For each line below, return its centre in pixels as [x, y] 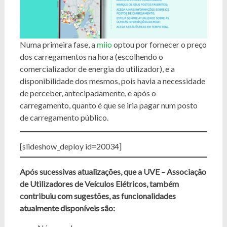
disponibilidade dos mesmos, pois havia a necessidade [112, 81]
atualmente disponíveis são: [67, 208]
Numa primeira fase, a [58, 44]
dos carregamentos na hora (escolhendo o [91, 56]
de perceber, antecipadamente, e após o [88, 93]
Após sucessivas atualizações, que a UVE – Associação [113, 172]
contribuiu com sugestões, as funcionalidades [98, 196]
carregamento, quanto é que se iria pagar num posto [108, 105]
